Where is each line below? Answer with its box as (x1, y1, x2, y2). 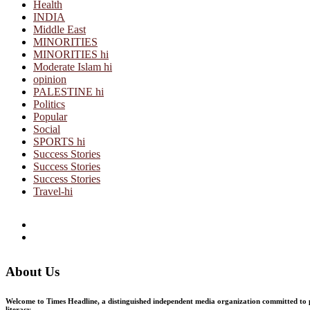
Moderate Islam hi (33, 60, 112, 73)
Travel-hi (33, 185, 73, 197)
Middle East (33, 23, 86, 35)
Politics (33, 98, 65, 110)
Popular (33, 110, 67, 122)
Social (33, 122, 60, 135)
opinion (33, 73, 66, 85)
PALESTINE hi (33, 85, 104, 98)
